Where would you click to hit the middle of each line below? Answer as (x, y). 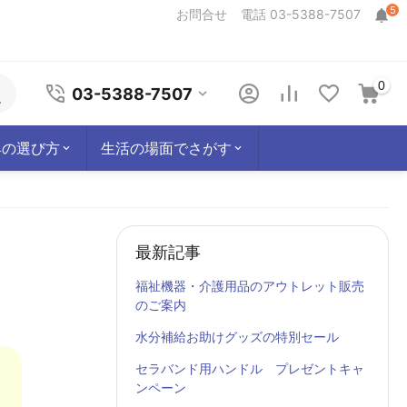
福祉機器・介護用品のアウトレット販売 (250, 286)
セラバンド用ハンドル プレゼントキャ (250, 368)
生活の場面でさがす (166, 148)
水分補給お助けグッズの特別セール (237, 337)
